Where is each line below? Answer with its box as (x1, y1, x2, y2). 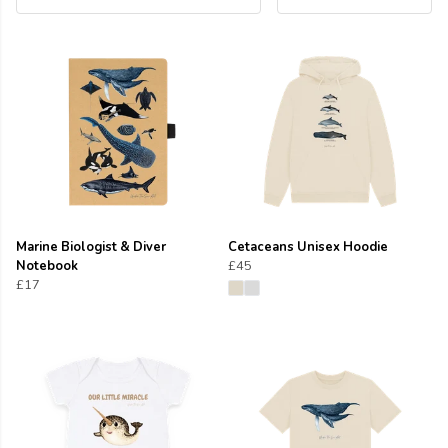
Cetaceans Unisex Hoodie (228, 237, 388, 256)
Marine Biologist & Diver (16, 237, 166, 256)
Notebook (16, 256, 78, 275)
